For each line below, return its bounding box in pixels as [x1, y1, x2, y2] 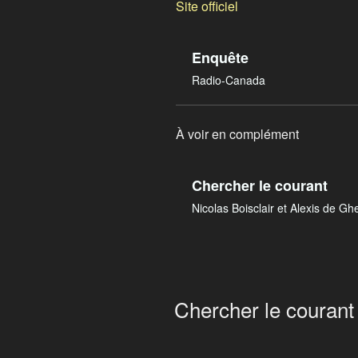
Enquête [192, 46, 249, 68]
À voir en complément [176, 124, 299, 143]
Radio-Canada [192, 71, 265, 88]
